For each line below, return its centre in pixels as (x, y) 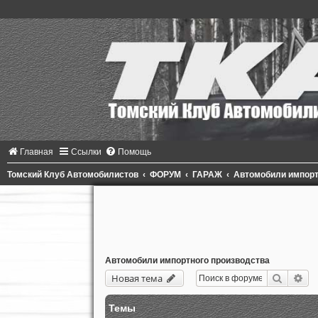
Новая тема (137, 278)
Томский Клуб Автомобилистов (73, 174)
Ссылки (86, 152)
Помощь (135, 152)
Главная (37, 152)
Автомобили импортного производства (187, 260)
